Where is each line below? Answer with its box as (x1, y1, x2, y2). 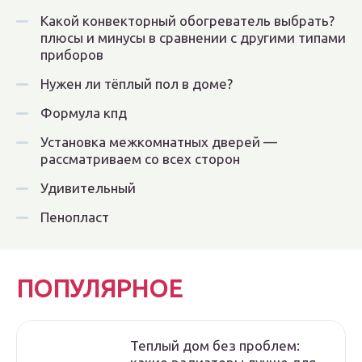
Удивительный (40, 180, 136, 196)
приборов (40, 47, 103, 62)
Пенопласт (40, 209, 109, 225)
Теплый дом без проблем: (130, 338, 300, 353)
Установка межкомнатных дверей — (40, 134, 277, 149)
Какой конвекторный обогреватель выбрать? (40, 13, 335, 28)
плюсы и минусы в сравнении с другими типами (40, 30, 346, 45)
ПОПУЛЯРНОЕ (16, 275, 183, 302)
